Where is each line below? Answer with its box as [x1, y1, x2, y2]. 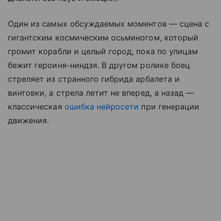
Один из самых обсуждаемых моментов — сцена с [8, 19, 210, 29]
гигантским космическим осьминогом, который [8, 33, 199, 43]
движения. [8, 115, 49, 126]
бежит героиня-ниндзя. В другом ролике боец [8, 60, 190, 71]
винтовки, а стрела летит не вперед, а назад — [8, 88, 194, 98]
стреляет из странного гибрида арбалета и [8, 74, 180, 84]
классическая [8, 102, 65, 112]
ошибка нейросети [64, 102, 139, 112]
